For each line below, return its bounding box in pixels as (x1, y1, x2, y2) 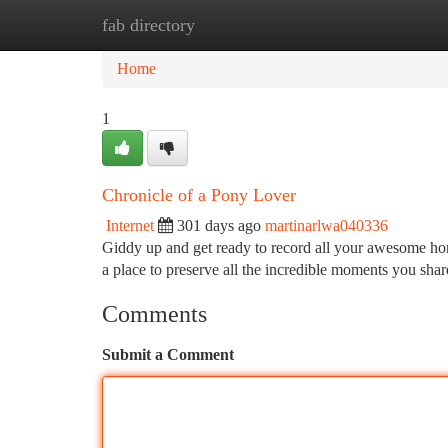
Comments (102, 301, 207, 327)
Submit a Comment (102, 346, 234, 363)
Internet (106, 217, 154, 234)
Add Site (344, 16, 400, 33)
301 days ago (177, 217, 261, 234)
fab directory (102, 15, 195, 35)
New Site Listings (201, 16, 314, 33)
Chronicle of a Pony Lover (102, 185, 296, 205)
